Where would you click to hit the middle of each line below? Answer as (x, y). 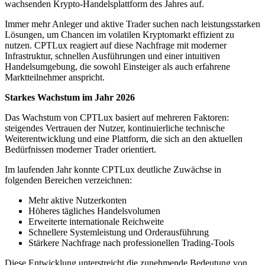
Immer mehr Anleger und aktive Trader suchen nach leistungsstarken (132, 24)
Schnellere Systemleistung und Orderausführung (119, 232)
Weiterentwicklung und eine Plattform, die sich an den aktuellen (124, 139)
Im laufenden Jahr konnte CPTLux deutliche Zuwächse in (113, 170)
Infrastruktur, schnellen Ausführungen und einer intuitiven (112, 56)
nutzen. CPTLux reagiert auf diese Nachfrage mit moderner (116, 46)
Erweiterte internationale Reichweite (96, 222)
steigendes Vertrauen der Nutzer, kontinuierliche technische (115, 128)
